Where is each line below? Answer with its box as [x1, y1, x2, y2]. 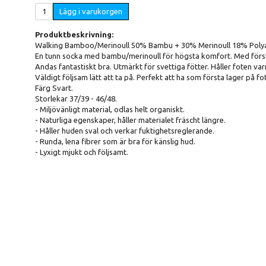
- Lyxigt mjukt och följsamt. [35, 147, 128, 156]
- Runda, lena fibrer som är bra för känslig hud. [35, 137, 195, 145]
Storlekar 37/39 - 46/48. [35, 94, 117, 103]
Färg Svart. [35, 83, 73, 92]
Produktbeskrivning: [35, 30, 113, 39]
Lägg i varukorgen [59, 7, 122, 15]
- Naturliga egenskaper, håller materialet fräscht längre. [35, 115, 226, 124]
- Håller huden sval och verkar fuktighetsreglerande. [35, 126, 214, 135]
